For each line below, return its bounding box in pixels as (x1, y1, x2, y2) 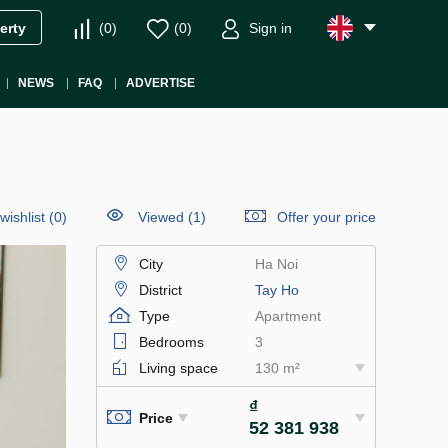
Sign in (249, 19, 292, 36)
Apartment (254, 308, 321, 324)
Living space (139, 360, 218, 376)
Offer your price (277, 209, 376, 225)
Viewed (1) (138, 209, 206, 225)
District (139, 282, 182, 298)
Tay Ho (254, 282, 299, 298)
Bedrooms (139, 334, 204, 350)
